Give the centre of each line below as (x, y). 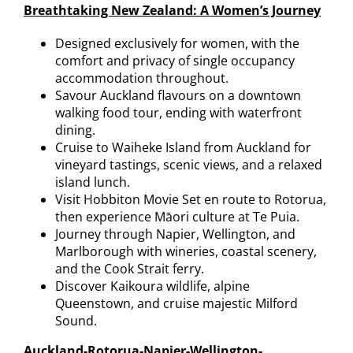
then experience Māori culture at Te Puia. (177, 216)
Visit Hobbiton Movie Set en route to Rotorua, (190, 199)
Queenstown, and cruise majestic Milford (176, 303)
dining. (75, 130)
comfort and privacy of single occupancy (175, 60)
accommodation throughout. (141, 78)
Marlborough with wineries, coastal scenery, (186, 251)
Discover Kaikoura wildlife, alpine (152, 286)
